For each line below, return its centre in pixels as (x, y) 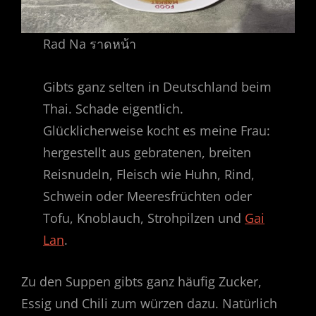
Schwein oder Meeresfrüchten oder (148, 196)
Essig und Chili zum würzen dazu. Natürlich (149, 304)
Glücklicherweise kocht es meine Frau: (157, 131)
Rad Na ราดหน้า (90, 44)
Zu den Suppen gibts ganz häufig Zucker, (141, 282)
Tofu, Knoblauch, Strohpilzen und (144, 218)
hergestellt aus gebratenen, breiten (147, 153)
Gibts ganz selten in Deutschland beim (158, 87)
